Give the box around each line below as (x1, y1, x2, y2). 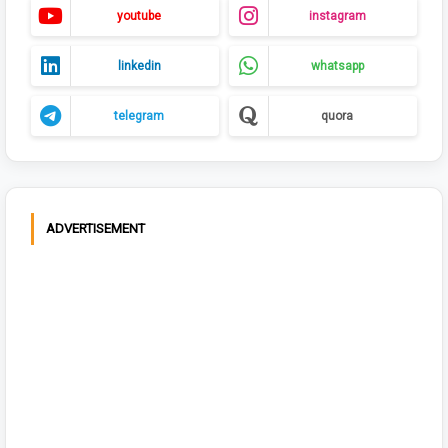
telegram (114, 109, 164, 124)
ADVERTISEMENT (46, 221, 145, 237)
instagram (308, 9, 366, 24)
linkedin (117, 59, 161, 74)
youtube (117, 9, 161, 24)
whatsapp (310, 59, 364, 74)
